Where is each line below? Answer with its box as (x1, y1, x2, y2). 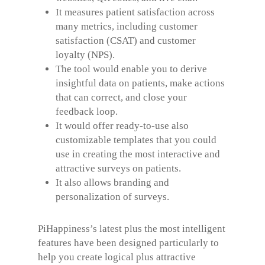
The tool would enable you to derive (56, 63, 207, 75)
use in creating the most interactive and (56, 148, 220, 160)
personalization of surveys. (56, 190, 169, 202)
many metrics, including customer (56, 20, 198, 32)
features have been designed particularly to (38, 237, 219, 248)
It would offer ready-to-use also (56, 119, 189, 131)
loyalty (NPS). (56, 49, 115, 60)
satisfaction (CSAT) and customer (56, 34, 196, 46)
